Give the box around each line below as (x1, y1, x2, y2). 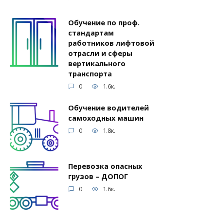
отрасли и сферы (68, 49, 132, 58)
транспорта (68, 69, 112, 79)
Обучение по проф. (68, 18, 140, 28)
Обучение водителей (68, 103, 149, 113)
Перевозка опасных (68, 162, 142, 171)
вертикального (68, 59, 126, 69)
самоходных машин (68, 113, 144, 123)
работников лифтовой (68, 38, 154, 48)
